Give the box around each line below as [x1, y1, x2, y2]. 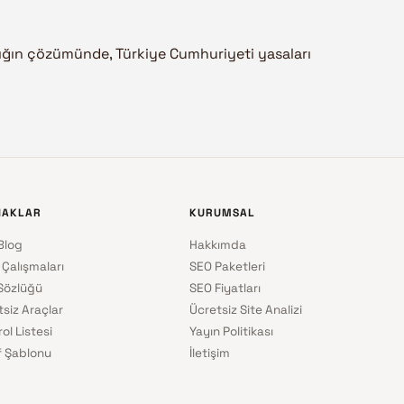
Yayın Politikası [189, 324, 274, 340]
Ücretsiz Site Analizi [189, 302, 303, 318]
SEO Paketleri [189, 259, 266, 275]
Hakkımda [189, 237, 247, 253]
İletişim [189, 345, 231, 362]
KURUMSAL [189, 206, 255, 221]
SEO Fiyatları [189, 280, 262, 297]
